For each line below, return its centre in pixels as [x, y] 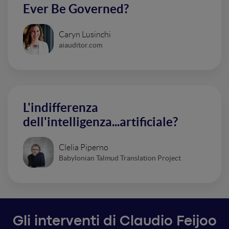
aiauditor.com [81, 45]
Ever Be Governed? [76, 9]
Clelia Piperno [84, 147]
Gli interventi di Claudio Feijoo [114, 222]
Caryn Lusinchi [85, 34]
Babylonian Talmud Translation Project [120, 158]
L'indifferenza [61, 108]
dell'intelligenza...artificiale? [100, 122]
